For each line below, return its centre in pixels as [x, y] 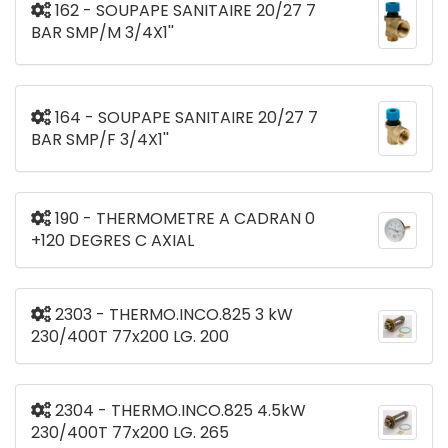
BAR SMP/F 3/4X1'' [100, 139]
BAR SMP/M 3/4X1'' [102, 33]
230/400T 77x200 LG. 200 [130, 337]
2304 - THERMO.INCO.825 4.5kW [178, 411]
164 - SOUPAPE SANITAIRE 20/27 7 [184, 117]
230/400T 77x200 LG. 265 [130, 433]
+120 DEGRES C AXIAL [112, 241]
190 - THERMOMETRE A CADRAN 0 [183, 219]
